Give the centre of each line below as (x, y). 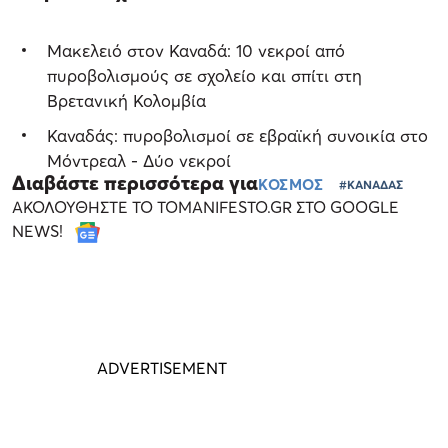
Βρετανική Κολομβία (126, 100)
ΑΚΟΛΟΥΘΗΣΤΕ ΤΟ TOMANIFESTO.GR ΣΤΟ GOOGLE (205, 206)
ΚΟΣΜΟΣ (291, 183)
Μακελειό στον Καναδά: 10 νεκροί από (196, 50)
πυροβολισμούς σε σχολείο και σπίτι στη (204, 75)
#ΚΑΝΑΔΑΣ (371, 184)
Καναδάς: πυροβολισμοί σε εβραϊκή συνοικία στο (237, 135)
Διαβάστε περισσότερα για (135, 182)
